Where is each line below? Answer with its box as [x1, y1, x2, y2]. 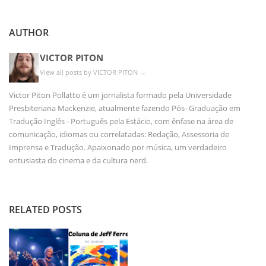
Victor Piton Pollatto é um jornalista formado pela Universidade [9, 89, 232, 100]
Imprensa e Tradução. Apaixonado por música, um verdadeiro [9, 141, 227, 153]
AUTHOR [9, 26, 49, 39]
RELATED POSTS [9, 202, 82, 216]
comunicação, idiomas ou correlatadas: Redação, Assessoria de [9, 128, 229, 140]
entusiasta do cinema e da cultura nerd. [9, 154, 148, 166]
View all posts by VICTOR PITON [40, 67, 140, 77]
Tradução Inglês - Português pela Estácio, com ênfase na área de [9, 115, 233, 126]
